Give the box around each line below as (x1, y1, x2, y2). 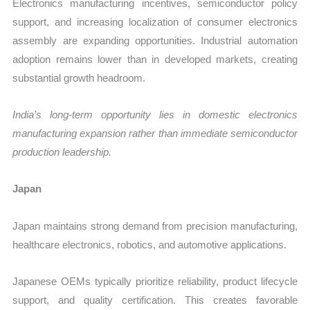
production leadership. (12, 146, 112, 158)
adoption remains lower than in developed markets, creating (12, 53, 298, 65)
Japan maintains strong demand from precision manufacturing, (12, 219, 298, 232)
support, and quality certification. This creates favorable (12, 293, 298, 306)
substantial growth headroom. (12, 71, 146, 84)
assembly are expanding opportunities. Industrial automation (12, 34, 298, 46)
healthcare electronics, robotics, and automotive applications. (12, 238, 287, 250)
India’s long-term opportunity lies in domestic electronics (12, 109, 298, 121)
